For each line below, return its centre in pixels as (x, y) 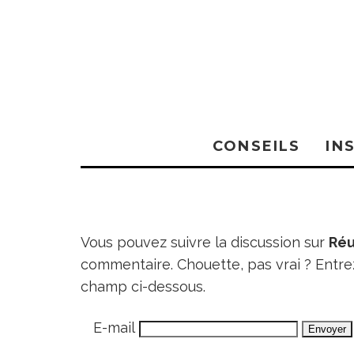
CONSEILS (257, 146)
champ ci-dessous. (143, 286)
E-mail (114, 328)
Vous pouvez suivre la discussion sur (205, 242)
